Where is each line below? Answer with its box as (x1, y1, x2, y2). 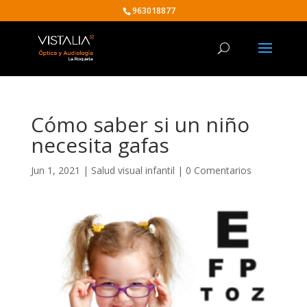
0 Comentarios (185, 164, 251, 177)
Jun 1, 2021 (30, 164, 80, 177)
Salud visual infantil (90, 164, 175, 177)
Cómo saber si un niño (30, 110, 249, 138)
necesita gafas (30, 131, 169, 159)
